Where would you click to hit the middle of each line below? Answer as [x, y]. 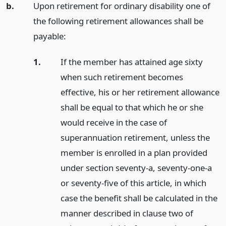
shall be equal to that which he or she [132, 107]
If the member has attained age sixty [131, 62]
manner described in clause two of [127, 213]
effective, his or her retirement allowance [140, 92]
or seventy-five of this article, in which [133, 183]
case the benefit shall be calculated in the [139, 198]
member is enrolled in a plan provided [134, 152]
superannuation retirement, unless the [135, 137]
